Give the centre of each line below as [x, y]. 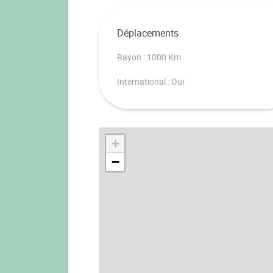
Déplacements [148, 33]
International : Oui [151, 82]
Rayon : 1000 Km [149, 57]
